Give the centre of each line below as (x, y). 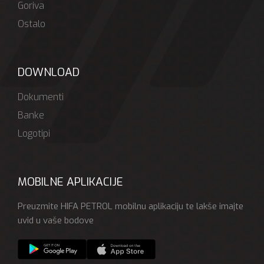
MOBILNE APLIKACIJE (70, 181)
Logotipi (34, 133)
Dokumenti (41, 97)
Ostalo (32, 24)
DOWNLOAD (49, 72)
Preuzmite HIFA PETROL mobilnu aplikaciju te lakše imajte (131, 206)
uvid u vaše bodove (56, 220)
